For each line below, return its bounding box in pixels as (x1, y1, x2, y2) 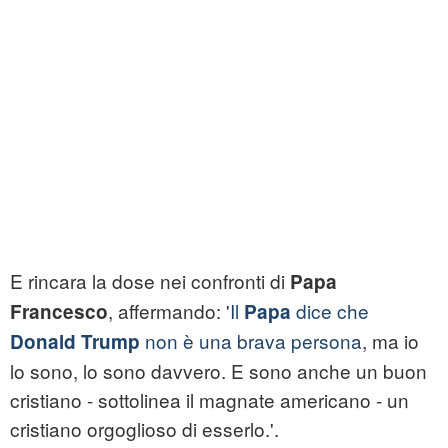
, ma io (362, 327, 419, 355)
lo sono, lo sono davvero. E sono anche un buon (10, 357, 427, 385)
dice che (291, 297, 369, 325)
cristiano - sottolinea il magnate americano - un (10, 386, 409, 414)
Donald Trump (10, 328, 140, 356)
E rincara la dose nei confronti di (10, 267, 290, 295)
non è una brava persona (140, 327, 362, 355)
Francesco (10, 298, 108, 326)
